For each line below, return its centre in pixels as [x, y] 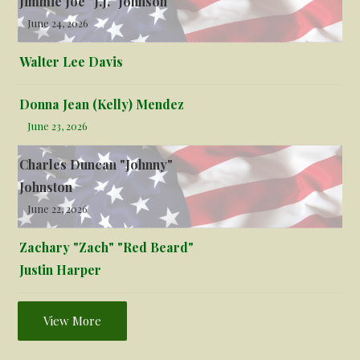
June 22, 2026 [58, 208]
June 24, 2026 [58, 22]
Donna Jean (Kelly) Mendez [102, 104]
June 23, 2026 [58, 125]
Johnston [46, 186]
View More [73, 320]
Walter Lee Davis [72, 61]
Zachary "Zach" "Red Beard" [107, 247]
